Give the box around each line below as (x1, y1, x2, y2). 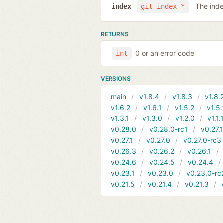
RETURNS (101, 30, 129, 38)
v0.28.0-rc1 (149, 125, 188, 134)
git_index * (140, 2, 185, 11)
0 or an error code (135, 48, 194, 57)
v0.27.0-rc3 (183, 136, 221, 145)
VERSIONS (101, 75, 131, 83)
